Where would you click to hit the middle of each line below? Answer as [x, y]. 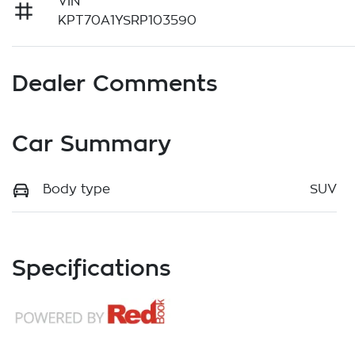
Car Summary [92, 143]
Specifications [92, 268]
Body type [76, 190]
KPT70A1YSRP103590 [128, 21]
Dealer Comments [115, 83]
